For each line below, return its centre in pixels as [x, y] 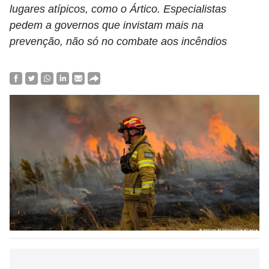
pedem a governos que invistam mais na [107, 25]
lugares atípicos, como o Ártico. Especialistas [118, 9]
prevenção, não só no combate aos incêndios [118, 41]
